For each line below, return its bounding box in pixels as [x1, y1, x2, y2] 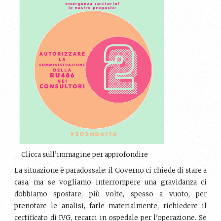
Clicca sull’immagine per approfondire [21, 150, 148, 159]
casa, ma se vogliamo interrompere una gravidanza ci [14, 178, 207, 186]
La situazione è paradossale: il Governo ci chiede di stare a [14, 166, 207, 175]
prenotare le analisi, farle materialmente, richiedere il [14, 201, 207, 210]
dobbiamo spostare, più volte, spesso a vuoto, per [14, 189, 207, 198]
